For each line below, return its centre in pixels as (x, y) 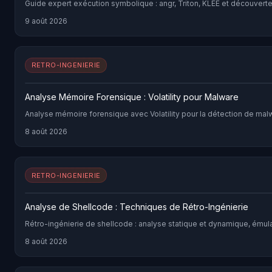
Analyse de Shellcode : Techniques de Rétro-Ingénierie (137, 206)
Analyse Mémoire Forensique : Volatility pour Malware (132, 97)
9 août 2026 (46, 21)
